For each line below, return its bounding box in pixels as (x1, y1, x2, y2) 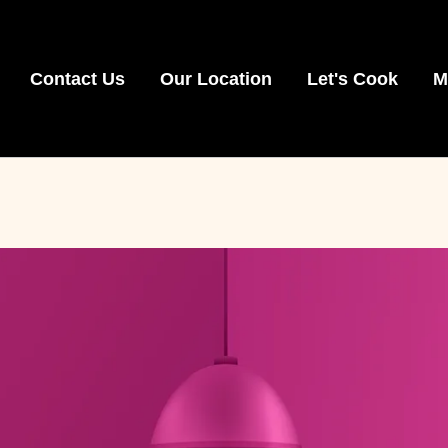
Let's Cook (307, 68, 399, 89)
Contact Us (30, 68, 126, 89)
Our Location (160, 68, 273, 89)
